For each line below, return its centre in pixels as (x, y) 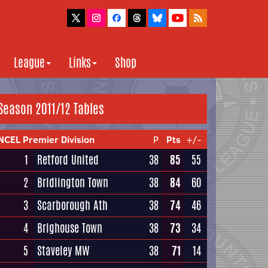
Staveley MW (63, 251)
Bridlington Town (73, 182)
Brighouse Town (70, 228)
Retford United (68, 160)
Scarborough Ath (72, 205)
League (29, 63)
